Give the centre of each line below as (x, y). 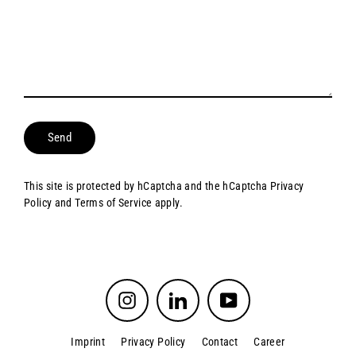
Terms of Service (114, 203)
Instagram (159, 296)
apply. (168, 203)
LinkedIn (207, 296)
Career (269, 342)
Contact (220, 342)
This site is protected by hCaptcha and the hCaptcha (147, 186)
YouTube (257, 296)
